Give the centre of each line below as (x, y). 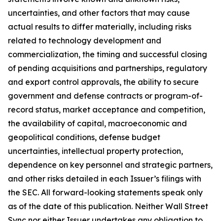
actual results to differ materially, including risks (100, 27)
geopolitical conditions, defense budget (84, 137)
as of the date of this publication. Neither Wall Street (108, 206)
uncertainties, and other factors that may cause (99, 13)
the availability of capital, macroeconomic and (97, 124)
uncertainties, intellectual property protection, (95, 151)
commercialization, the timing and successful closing (108, 55)
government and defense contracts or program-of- (105, 96)
